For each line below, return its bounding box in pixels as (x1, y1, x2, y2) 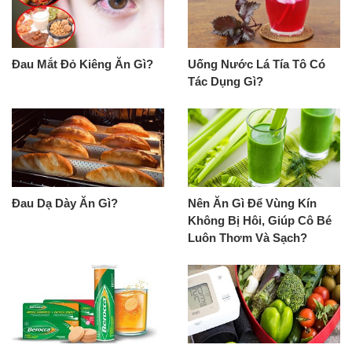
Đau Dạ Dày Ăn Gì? (12, 196, 118, 210)
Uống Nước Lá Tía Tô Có (188, 57, 325, 71)
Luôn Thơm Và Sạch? (188, 231, 307, 244)
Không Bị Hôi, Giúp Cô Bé (188, 214, 332, 227)
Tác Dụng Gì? (188, 75, 263, 88)
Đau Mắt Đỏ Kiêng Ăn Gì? (12, 57, 153, 71)
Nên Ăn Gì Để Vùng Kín (188, 196, 317, 210)
